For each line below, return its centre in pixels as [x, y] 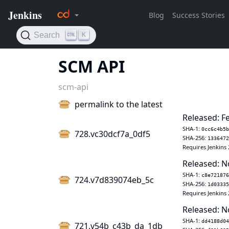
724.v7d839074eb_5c [114, 180]
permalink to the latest [119, 104]
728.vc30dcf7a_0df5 [112, 134]
